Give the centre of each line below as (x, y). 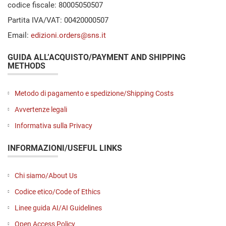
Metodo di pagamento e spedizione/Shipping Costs (94, 94)
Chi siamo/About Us (46, 176)
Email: (19, 36)
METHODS (26, 66)
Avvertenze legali (41, 110)
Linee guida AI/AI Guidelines (58, 208)
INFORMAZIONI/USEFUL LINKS (65, 148)
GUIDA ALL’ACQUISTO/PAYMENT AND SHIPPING (97, 58)
